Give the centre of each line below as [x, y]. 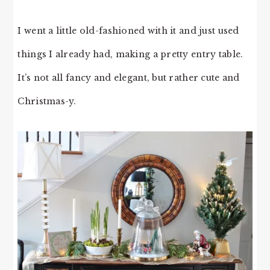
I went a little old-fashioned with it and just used [128, 30]
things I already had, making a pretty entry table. [130, 54]
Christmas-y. [47, 101]
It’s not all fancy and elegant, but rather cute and [129, 77]
